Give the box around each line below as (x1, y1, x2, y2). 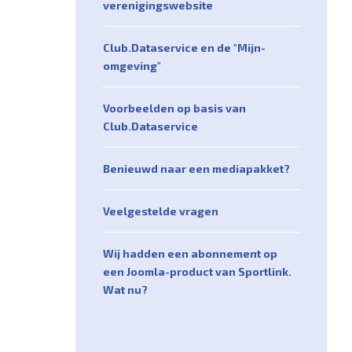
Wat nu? (103, 283, 148, 297)
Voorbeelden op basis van (103, 101, 246, 115)
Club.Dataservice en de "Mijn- (103, 41, 266, 55)
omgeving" (103, 59, 161, 73)
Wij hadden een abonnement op (103, 247, 277, 261)
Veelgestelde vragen (103, 204, 218, 218)
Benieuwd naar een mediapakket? (103, 162, 290, 176)
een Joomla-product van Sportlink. (103, 265, 291, 279)
